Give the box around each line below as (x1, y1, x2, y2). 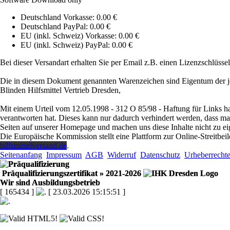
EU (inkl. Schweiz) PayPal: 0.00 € (21, 40, 132, 49)
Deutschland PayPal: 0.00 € (21, 22, 110, 31)
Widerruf (107, 150, 136, 159)
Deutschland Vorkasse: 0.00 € (21, 12, 117, 22)
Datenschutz (140, 150, 180, 159)
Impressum (46, 150, 82, 159)
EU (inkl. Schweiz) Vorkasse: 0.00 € (21, 31, 139, 40)
